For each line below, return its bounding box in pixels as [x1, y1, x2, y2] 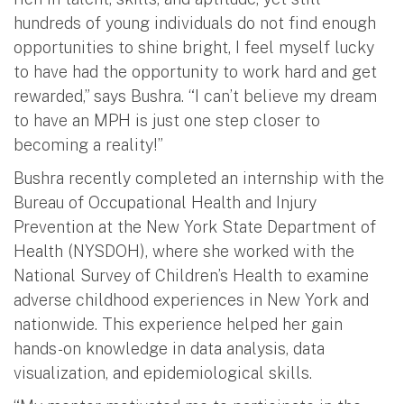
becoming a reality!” [14, 134, 163, 154]
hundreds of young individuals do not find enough [14, 13, 376, 32]
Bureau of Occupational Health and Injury [14, 192, 317, 212]
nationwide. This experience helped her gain [14, 314, 343, 334]
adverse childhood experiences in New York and [14, 289, 369, 309]
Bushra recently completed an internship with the [14, 168, 384, 188]
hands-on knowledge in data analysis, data [14, 338, 325, 358]
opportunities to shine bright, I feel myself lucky [14, 37, 374, 57]
